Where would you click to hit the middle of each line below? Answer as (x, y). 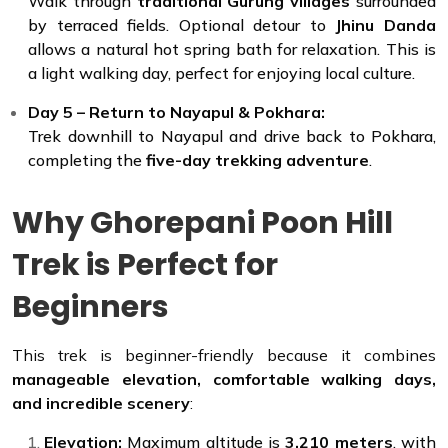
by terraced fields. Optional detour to (182, 24)
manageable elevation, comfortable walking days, (224, 378)
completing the (87, 159)
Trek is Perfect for (145, 264)
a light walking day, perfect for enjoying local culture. (221, 72)
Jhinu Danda (386, 24)
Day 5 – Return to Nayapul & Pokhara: (176, 111)
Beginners (90, 306)
